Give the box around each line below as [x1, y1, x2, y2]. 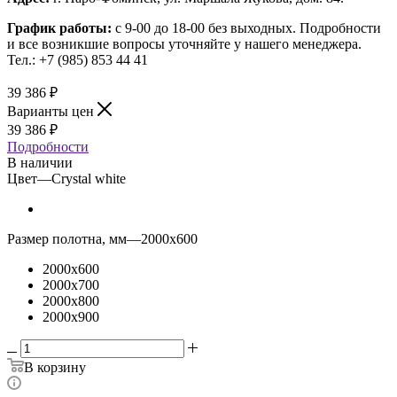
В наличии [7, 154, 73, 170]
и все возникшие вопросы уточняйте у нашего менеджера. [7, 35, 362, 51]
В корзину [24, 359, 86, 375]
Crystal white [51, 170, 126, 186]
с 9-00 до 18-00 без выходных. [112, 19, 300, 35]
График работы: [7, 19, 112, 35]
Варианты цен [7, 103, 97, 119]
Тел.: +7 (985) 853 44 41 [7, 51, 148, 67]
